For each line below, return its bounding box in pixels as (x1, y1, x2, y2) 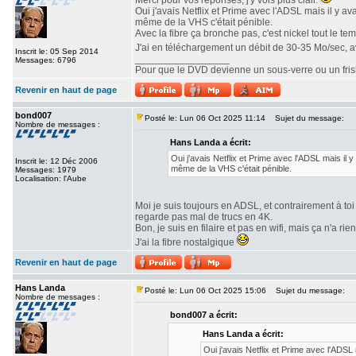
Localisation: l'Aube (15, 174, 87, 183)
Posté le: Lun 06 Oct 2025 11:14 (145, 114, 265, 122)
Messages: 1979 (15, 165, 76, 174)
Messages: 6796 (15, 56, 76, 64)
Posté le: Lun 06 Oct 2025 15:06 (145, 286, 266, 295)
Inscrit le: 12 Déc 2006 (15, 157, 98, 165)
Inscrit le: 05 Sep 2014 (15, 47, 99, 56)
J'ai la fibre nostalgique (135, 237, 237, 248)
